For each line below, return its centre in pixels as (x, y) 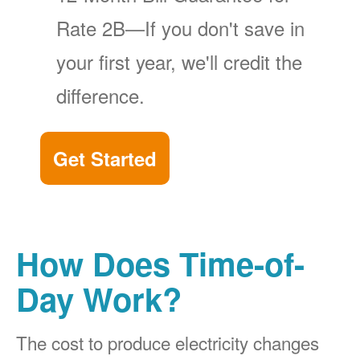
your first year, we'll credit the (179, 62)
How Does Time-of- (160, 264)
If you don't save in (225, 28)
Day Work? (99, 299)
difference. (100, 96)
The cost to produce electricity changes (168, 343)
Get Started (105, 159)
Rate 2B (91, 28)
